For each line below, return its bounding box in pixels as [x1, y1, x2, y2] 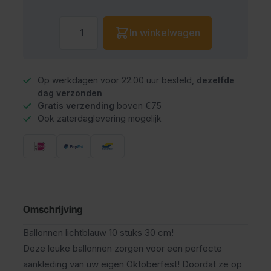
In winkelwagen [129, 27, 200, 39]
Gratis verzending [38, 100, 114, 111]
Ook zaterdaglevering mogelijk [38, 113, 162, 123]
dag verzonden [38, 87, 102, 98]
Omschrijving [23, 203, 83, 215]
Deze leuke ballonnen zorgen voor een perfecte [23, 242, 222, 254]
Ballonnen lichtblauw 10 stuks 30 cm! [23, 226, 174, 238]
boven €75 [114, 100, 162, 111]
